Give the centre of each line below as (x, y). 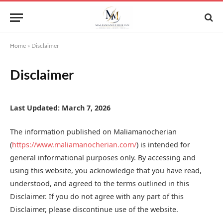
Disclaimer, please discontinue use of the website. (94, 210)
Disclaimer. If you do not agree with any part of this (97, 197)
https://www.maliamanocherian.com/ (74, 145)
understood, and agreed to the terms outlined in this (100, 184)
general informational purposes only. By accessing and (103, 158)
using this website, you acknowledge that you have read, (106, 171)
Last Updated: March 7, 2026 (60, 108)
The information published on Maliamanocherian (93, 132)
